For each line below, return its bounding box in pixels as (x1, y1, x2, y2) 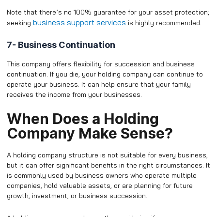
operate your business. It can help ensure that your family (7, 79, 191, 89)
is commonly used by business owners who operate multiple (7, 171, 197, 180)
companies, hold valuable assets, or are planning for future (7, 181, 193, 190)
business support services (33, 17, 126, 28)
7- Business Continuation (7, 39, 115, 50)
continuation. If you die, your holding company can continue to (7, 69, 203, 78)
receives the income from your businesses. (7, 90, 142, 99)
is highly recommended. (126, 18, 201, 28)
